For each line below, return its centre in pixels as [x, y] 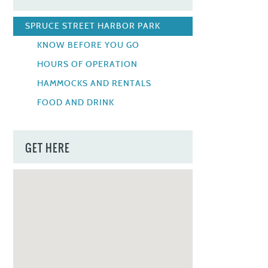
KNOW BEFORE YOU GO [89, 45]
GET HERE [48, 148]
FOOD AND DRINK [76, 103]
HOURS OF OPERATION [88, 64]
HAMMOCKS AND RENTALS [95, 83]
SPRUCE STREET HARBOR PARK [93, 26]
